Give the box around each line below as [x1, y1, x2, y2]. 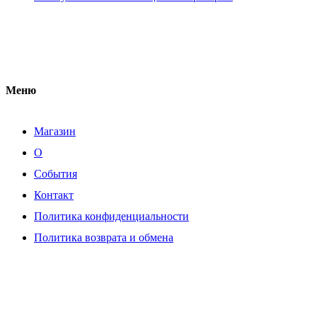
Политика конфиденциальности [34, 209, 189, 222]
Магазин [34, 125, 76, 137]
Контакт [34, 188, 74, 201]
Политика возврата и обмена [34, 231, 173, 243]
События [34, 167, 77, 180]
